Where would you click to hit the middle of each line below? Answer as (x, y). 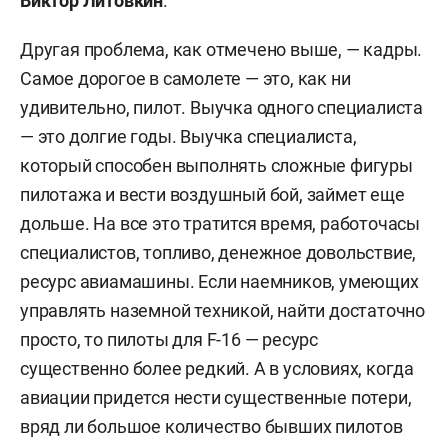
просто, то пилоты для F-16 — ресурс (169, 339)
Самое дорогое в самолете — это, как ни (185, 78)
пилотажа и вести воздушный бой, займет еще (212, 194)
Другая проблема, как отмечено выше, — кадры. (221, 49)
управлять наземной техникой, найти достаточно (222, 310)
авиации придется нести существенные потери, (216, 397)
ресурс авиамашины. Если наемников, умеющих (219, 281)
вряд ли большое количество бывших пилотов (211, 426)
